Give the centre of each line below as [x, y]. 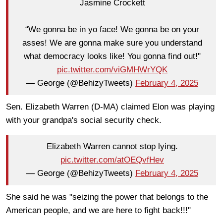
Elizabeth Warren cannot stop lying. [112, 147]
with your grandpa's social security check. [85, 120]
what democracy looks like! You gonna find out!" [112, 56]
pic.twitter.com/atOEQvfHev [112, 160]
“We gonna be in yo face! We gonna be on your [112, 30]
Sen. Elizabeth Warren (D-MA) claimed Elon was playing [110, 107]
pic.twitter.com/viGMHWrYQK [112, 70]
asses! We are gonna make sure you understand [112, 43]
